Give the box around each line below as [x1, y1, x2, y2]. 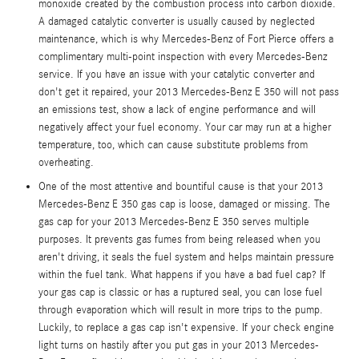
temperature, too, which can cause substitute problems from [38, 138, 308, 151]
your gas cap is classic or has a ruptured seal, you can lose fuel [38, 285, 322, 299]
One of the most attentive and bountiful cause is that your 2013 [38, 179, 323, 193]
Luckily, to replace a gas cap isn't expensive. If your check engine [38, 321, 334, 334]
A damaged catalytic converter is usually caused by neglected [38, 14, 315, 28]
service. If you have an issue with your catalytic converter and [38, 67, 315, 81]
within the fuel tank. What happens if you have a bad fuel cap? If [38, 268, 325, 281]
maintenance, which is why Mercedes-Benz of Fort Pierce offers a [38, 32, 333, 46]
